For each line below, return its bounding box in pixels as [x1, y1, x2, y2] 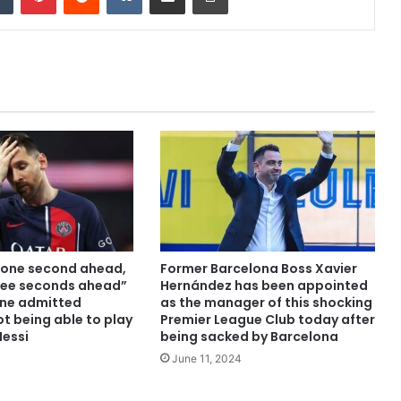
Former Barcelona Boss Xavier [159, 260, 357, 278]
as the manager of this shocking [159, 294, 372, 312]
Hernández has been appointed [159, 277, 368, 295]
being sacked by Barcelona [159, 328, 338, 346]
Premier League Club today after [159, 311, 375, 329]
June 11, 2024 [171, 352, 242, 366]
